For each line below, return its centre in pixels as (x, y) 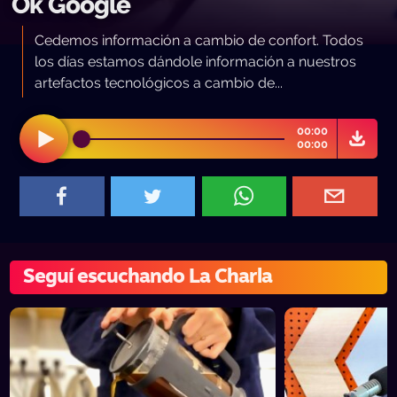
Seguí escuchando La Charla (148, 277)
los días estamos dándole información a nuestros (195, 61)
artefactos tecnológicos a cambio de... (158, 82)
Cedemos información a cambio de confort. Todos (198, 40)
